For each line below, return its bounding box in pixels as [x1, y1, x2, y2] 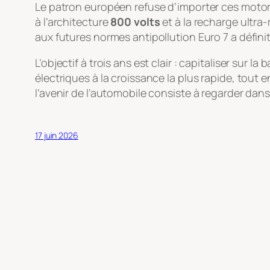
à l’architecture [35, 14, 111, 30]
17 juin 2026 [35, 130, 78, 142]
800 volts [110, 14, 160, 30]
